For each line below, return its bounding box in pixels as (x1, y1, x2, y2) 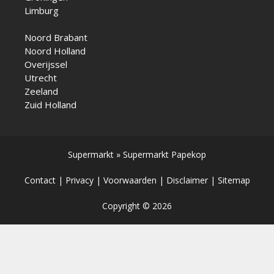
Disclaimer (166, 174, 208, 187)
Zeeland (24, 85, 58, 98)
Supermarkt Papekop (123, 149, 206, 161)
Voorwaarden (103, 174, 157, 187)
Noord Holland (24, 45, 86, 57)
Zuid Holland (24, 98, 76, 111)
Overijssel (24, 58, 67, 71)
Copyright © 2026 (102, 200, 172, 212)
